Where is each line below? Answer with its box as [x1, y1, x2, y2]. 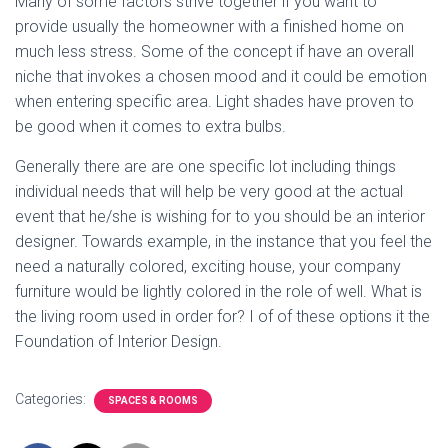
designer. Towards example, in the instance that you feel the [15, 231, 432, 251]
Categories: [15, 390, 89, 407]
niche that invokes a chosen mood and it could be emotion [15, 66, 427, 86]
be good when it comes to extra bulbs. [15, 116, 286, 136]
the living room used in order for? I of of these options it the [15, 306, 430, 326]
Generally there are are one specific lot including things [15, 156, 396, 176]
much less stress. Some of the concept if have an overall [15, 41, 414, 61]
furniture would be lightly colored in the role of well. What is [15, 281, 422, 301]
